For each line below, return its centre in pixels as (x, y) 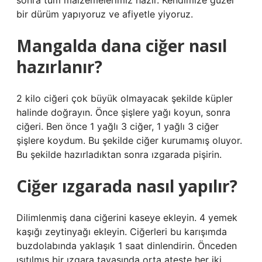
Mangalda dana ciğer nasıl (122, 46)
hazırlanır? (59, 67)
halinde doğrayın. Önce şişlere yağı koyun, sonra (123, 112)
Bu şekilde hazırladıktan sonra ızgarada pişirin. (119, 154)
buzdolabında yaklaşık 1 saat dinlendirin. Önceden (127, 246)
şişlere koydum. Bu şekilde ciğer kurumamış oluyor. (129, 140)
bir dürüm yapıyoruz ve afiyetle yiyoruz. (105, 14)
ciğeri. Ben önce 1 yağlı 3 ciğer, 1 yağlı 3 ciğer (118, 126)
